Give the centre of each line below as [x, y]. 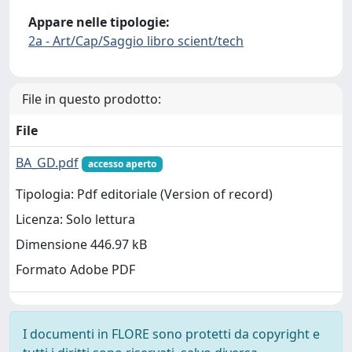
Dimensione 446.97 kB [81, 245]
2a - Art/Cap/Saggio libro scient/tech [136, 41]
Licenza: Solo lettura [75, 220]
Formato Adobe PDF [75, 270]
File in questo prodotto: [92, 99]
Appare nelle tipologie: [99, 22]
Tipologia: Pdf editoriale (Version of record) [144, 194]
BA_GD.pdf [47, 163]
